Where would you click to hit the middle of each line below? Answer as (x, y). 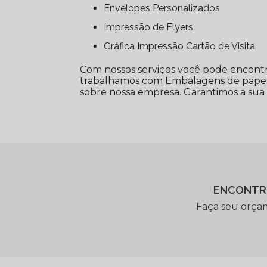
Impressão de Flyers (150, 27)
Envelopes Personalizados (165, 8)
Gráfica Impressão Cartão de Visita (183, 46)
